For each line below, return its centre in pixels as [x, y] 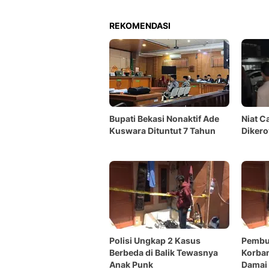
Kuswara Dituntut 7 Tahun [162, 131]
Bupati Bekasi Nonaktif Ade [164, 119]
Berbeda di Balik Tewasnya [164, 252]
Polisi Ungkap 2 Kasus [155, 240]
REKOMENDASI [140, 26]
